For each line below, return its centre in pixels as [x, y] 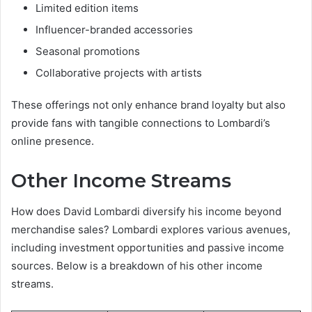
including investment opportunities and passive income [148, 248]
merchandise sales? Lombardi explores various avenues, [151, 230]
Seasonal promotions [88, 51]
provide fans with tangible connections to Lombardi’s [141, 123]
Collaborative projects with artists [119, 72]
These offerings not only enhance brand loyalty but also [148, 104]
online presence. [53, 141]
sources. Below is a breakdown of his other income [137, 266]
